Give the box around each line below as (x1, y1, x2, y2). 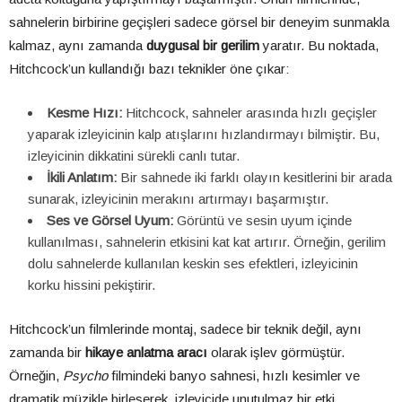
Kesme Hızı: (47, 105, 122, 121)
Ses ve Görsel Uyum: (47, 213, 173, 229)
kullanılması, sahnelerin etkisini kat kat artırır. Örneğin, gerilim (28, 234, 386, 250)
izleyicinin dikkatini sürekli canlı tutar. (28, 148, 240, 164)
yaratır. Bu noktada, (259, 38, 379, 54)
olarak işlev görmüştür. (207, 345, 345, 361)
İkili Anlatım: (47, 170, 117, 186)
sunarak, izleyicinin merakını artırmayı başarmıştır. (28, 191, 328, 207)
